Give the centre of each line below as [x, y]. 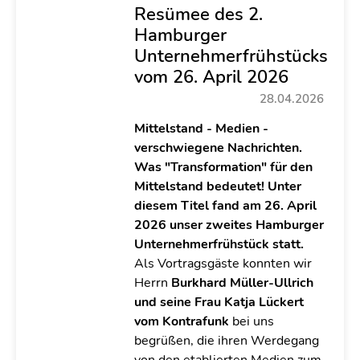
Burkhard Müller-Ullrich [242, 283]
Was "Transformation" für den [223, 167]
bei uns [251, 321]
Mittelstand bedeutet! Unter [217, 186]
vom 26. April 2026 [211, 77]
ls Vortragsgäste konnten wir [227, 264]
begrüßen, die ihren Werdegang [226, 341]
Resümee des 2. [198, 14]
